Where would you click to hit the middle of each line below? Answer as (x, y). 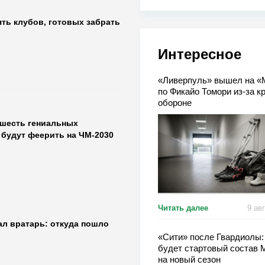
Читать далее (183, 208)
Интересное (199, 54)
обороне (174, 102)
